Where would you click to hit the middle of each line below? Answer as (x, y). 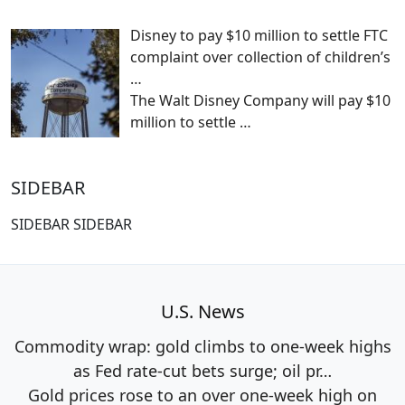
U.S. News (202, 311)
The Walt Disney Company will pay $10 (260, 100)
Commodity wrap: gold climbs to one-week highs (202, 346)
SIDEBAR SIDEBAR (71, 224)
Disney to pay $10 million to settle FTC (259, 35)
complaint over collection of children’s (260, 57)
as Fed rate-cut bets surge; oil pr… (202, 370)
